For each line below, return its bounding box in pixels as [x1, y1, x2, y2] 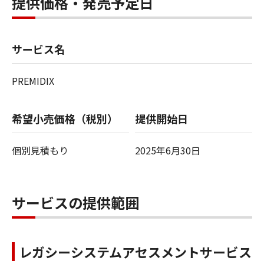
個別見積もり [12, 143, 68, 157]
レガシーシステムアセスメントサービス [19, 242, 252, 261]
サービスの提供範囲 [12, 192, 139, 213]
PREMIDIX [12, 73, 54, 88]
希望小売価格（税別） [12, 110, 118, 126]
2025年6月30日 [135, 143, 200, 157]
